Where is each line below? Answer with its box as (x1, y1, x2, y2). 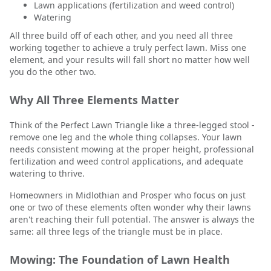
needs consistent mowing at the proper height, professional (10, 143, 254, 155)
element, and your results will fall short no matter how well (10, 54, 250, 65)
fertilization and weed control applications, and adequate (10, 155, 243, 167)
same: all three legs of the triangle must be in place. (10, 226, 223, 237)
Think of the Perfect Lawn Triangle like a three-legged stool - (10, 119, 255, 131)
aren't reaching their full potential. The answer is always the (10, 214, 255, 225)
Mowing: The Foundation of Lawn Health (10, 252, 230, 267)
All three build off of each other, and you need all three (10, 30, 233, 41)
